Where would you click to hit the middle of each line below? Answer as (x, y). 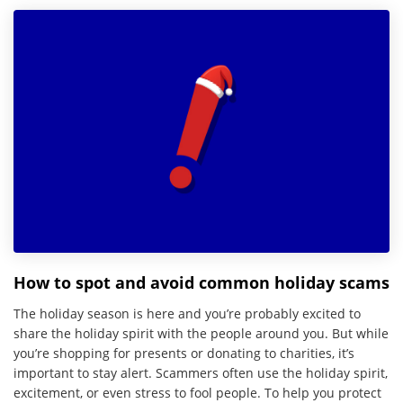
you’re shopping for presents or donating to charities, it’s (184, 354)
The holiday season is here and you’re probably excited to (187, 314)
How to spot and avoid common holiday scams (201, 283)
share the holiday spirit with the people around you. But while (201, 334)
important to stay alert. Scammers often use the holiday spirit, (201, 373)
